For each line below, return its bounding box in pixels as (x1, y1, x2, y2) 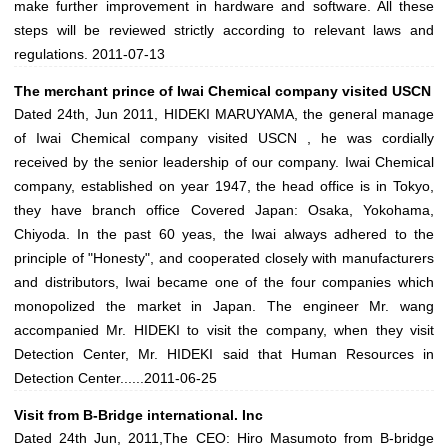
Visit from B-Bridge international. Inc (14, 407, 263, 424)
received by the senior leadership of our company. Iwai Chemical (14, 154, 434, 171)
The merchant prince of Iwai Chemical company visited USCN (14, 83, 431, 100)
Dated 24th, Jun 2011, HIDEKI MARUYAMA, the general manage (14, 106, 434, 123)
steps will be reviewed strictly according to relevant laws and (14, 22, 434, 39)
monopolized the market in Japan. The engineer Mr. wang (14, 298, 434, 315)
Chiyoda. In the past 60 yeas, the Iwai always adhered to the (14, 226, 434, 243)
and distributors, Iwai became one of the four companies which (14, 274, 434, 291)
